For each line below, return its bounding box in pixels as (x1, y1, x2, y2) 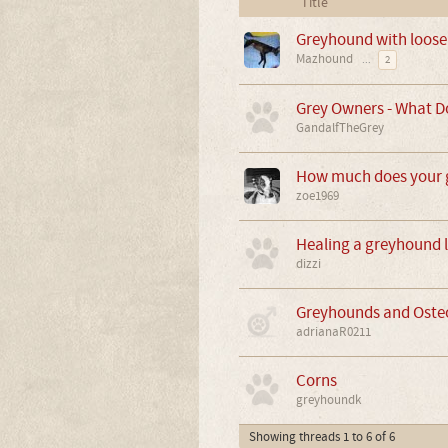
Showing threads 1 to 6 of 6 (248, 428, 395, 445)
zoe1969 (295, 187, 339, 204)
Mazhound (295, 50, 353, 67)
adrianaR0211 (295, 323, 371, 340)
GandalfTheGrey (295, 119, 384, 136)
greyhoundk (295, 391, 361, 408)
